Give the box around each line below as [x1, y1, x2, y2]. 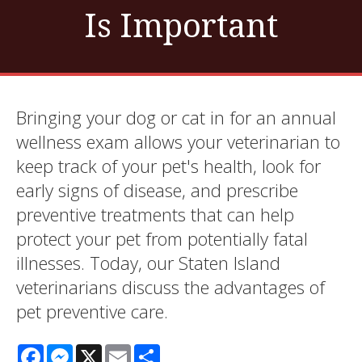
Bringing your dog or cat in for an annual [16, 105, 336, 130]
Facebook [44, 342, 101, 360]
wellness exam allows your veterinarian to [16, 129, 340, 154]
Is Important [84, 2, 278, 48]
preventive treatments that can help [16, 202, 294, 227]
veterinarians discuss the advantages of [16, 275, 325, 300]
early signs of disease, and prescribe [16, 178, 298, 203]
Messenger [73, 342, 138, 360]
